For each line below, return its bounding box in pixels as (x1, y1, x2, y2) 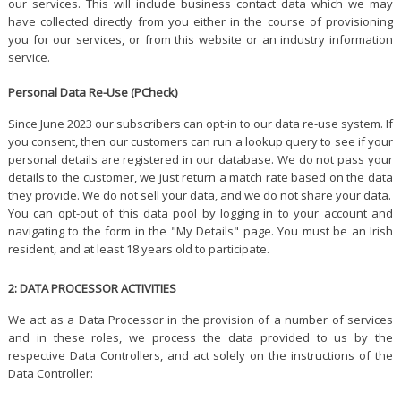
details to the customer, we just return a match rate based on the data (7, 168, 394, 185)
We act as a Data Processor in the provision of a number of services (7, 311, 394, 328)
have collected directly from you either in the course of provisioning (7, 13, 394, 30)
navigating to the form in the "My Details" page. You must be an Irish (7, 222, 394, 239)
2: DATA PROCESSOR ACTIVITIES (7, 279, 176, 296)
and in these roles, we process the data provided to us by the (7, 328, 394, 346)
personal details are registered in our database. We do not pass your (7, 150, 394, 167)
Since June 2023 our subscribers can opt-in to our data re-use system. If (7, 115, 394, 132)
